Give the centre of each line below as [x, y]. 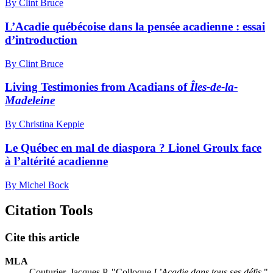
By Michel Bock [37, 185]
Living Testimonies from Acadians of [96, 87]
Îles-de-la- [212, 87]
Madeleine [30, 101]
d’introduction [41, 40]
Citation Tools [49, 211]
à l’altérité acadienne [56, 161]
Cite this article [42, 238]
